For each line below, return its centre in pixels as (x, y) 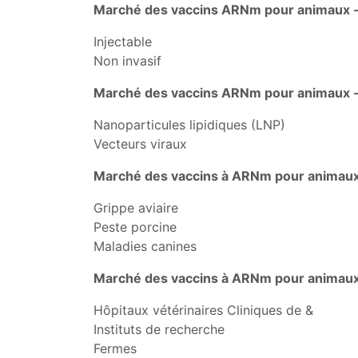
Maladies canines (145, 246)
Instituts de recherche (159, 329)
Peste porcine (135, 227)
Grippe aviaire (136, 208)
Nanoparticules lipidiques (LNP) (189, 125)
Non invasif (127, 61)
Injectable (123, 42)
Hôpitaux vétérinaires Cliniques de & (203, 310)
